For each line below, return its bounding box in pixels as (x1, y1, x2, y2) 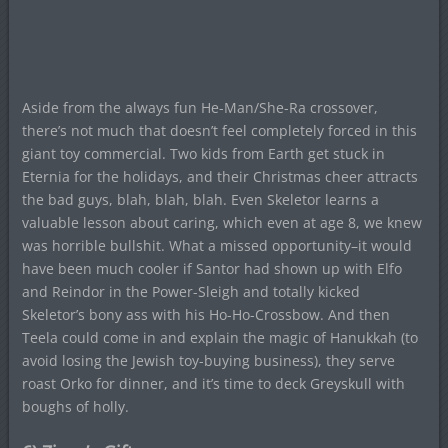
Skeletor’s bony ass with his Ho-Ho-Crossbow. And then (21, 305, 390, 325)
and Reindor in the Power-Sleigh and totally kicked (21, 282, 360, 302)
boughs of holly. (21, 397, 129, 417)
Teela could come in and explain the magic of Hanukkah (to (21, 328, 418, 348)
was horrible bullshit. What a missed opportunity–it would (21, 236, 412, 256)
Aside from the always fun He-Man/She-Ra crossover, (21, 98, 378, 118)
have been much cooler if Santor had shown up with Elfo (21, 259, 402, 279)
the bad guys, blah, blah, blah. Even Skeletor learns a (21, 190, 379, 210)
